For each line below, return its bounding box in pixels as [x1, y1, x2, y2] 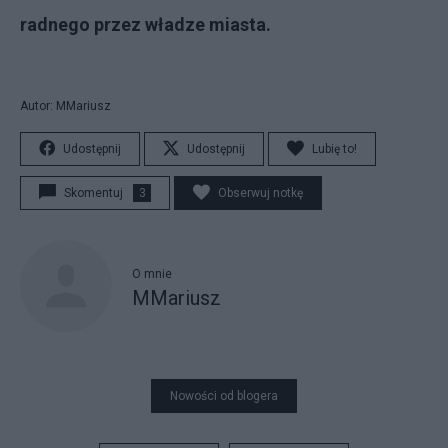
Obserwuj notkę [218, 186, 303, 200]
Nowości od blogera [170, 389, 278, 403]
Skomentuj [64, 186, 123, 200]
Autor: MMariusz [20, 99, 111, 113]
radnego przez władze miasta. [20, 14, 271, 35]
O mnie [132, 266, 172, 281]
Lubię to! [312, 142, 357, 156]
